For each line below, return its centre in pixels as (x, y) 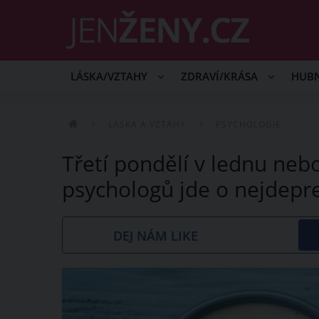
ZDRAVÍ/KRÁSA (221, 77)
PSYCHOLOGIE (249, 124)
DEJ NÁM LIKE (156, 236)
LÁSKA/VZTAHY (110, 77)
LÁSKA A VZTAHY (147, 124)
